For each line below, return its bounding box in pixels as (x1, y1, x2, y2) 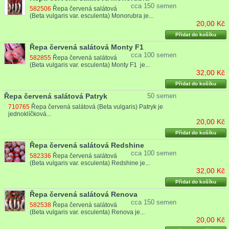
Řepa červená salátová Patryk (4, 92, 107, 101)
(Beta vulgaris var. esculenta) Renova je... (29, 209, 145, 216)
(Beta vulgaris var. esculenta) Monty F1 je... (29, 61, 150, 69)
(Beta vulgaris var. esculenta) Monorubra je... (29, 12, 153, 20)
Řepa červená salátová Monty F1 (29, 43, 144, 52)
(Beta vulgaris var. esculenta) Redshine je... (29, 159, 150, 167)
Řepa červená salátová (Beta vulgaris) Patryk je (31, 103, 164, 111)
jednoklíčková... (8, 110, 52, 118)
